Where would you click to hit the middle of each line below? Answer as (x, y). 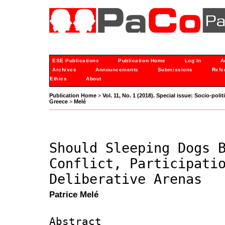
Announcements (117, 70)
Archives (65, 70)
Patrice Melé (74, 195)
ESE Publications (76, 61)
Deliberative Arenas (126, 179)
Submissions (175, 70)
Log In (193, 61)
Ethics (59, 79)
